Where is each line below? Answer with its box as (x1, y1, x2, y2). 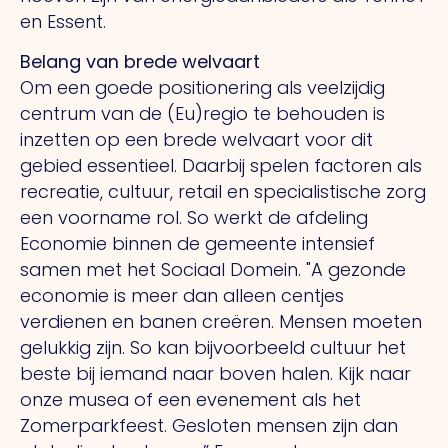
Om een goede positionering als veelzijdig (20, 75, 385, 101)
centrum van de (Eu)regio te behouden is (20, 101, 385, 127)
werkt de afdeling (214, 205, 368, 231)
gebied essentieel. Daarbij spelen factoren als (20, 153, 422, 179)
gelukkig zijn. (20, 335, 130, 361)
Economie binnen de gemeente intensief (20, 231, 375, 257)
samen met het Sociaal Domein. (20, 257, 306, 283)
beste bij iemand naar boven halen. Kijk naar (20, 361, 411, 387)
